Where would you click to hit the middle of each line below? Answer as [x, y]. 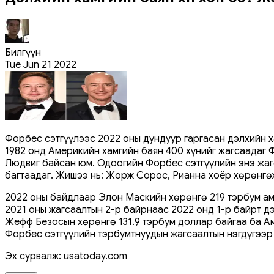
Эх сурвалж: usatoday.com [66, 256]
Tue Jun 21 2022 [41, 65]
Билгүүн [23, 52]
